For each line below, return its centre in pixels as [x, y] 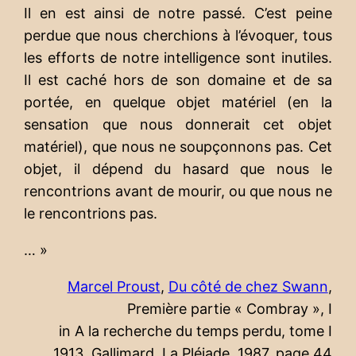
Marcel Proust [114, 286]
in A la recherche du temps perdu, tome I [195, 331]
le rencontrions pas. [91, 213]
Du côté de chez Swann [248, 286]
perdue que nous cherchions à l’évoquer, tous [178, 35]
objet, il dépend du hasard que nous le [178, 168]
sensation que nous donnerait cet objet [178, 124]
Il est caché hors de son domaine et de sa [178, 79]
